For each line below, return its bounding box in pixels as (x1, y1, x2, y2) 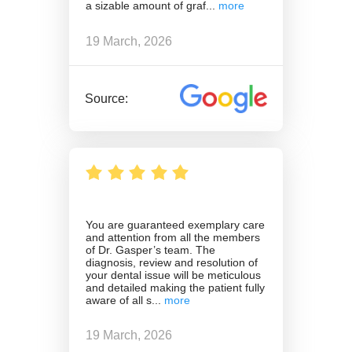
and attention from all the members (86, 230, 260, 244)
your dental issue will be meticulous (86, 268, 261, 281)
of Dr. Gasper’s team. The (86, 243, 215, 256)
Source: (85, 91, 129, 105)
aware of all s (86, 293, 152, 306)
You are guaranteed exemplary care (86, 218, 265, 231)
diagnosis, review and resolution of (86, 255, 258, 269)
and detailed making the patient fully (86, 280, 265, 294)
